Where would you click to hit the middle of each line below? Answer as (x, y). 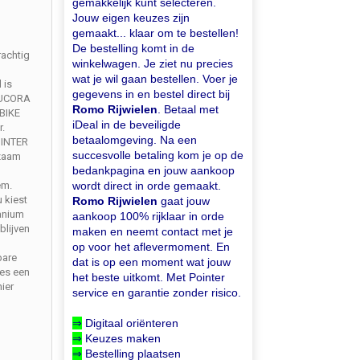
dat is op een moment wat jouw (152, 262)
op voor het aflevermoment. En (151, 247)
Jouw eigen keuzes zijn (131, 18)
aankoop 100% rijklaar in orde (149, 216)
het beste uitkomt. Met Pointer (149, 277)
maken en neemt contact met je (153, 231)
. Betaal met (188, 109)
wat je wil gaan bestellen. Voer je (155, 79)
